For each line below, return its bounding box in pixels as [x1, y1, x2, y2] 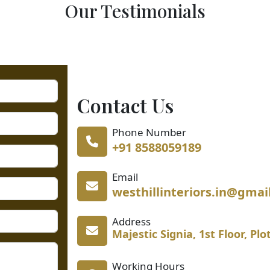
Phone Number [112, 125, 186, 139]
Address [112, 215, 151, 228]
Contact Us [77, 92, 174, 118]
